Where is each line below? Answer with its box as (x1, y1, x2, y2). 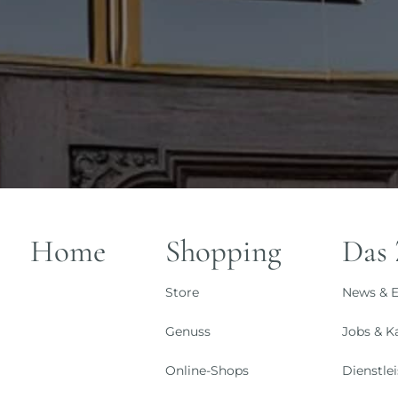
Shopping (165, 233, 283, 271)
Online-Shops (165, 362, 250, 379)
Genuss (165, 323, 211, 340)
